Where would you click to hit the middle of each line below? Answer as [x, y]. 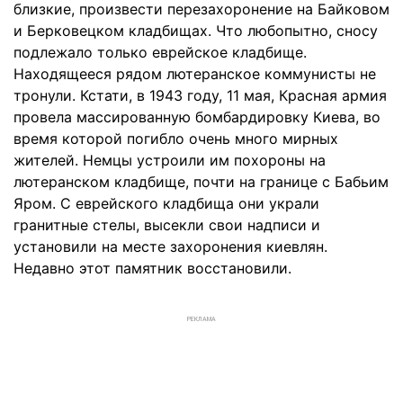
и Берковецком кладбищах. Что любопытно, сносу [196, 31]
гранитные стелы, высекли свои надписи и [167, 225]
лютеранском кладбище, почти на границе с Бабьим [201, 182]
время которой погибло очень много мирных [176, 139]
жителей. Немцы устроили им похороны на [170, 161]
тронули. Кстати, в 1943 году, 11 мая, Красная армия [200, 96]
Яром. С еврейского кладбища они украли [166, 204]
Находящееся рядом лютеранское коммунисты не [195, 74]
